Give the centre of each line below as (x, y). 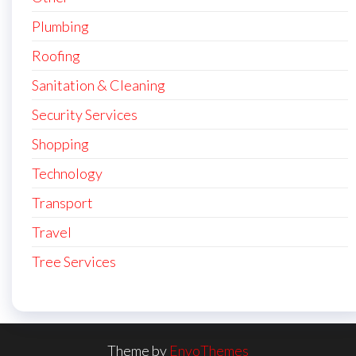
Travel (52, 232)
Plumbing (60, 26)
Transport (62, 203)
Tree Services (74, 261)
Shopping (60, 144)
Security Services (85, 114)
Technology (67, 173)
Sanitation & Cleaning (99, 85)
